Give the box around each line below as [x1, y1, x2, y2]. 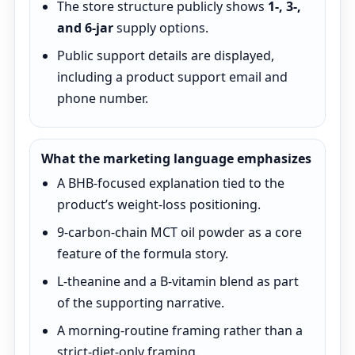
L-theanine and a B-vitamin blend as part [57, 273, 299, 290]
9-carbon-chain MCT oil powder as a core [57, 223, 302, 241]
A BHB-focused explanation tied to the [57, 174, 284, 192]
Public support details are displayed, [57, 47, 274, 64]
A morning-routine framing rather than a [57, 322, 303, 339]
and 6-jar [57, 19, 113, 36]
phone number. [57, 90, 148, 107]
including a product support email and [57, 68, 288, 86]
